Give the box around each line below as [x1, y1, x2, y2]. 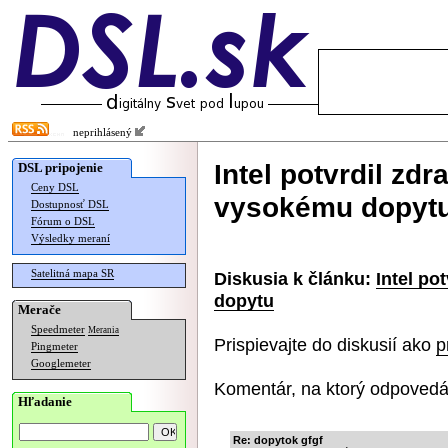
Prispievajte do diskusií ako [214, 334, 436, 355]
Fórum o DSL [31, 216, 95, 227]
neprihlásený [64, 127, 135, 138]
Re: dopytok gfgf [233, 434, 323, 446]
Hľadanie [18, 394, 72, 409]
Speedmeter [31, 324, 85, 335]
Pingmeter [31, 341, 78, 352]
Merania [88, 325, 119, 335]
